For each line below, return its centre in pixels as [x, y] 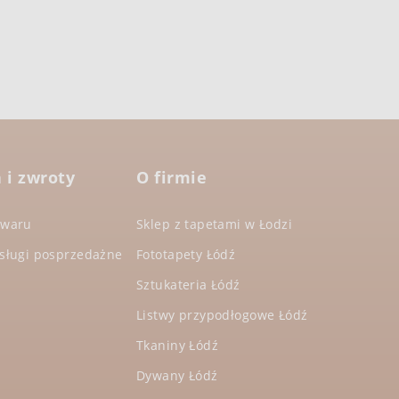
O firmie [172, 177]
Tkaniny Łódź [178, 345]
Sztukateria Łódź [188, 284]
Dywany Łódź [177, 375]
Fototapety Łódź [186, 254]
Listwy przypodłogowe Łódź [222, 314]
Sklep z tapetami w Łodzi [215, 224]
